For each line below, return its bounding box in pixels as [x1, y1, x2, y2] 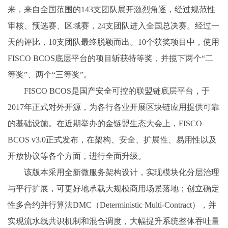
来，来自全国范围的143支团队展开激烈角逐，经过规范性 [8, 5, 215, 14]
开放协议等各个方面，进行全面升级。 [8, 152, 146, 160]
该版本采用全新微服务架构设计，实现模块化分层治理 [24, 168, 219, 177]
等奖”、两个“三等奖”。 [8, 70, 92, 79]
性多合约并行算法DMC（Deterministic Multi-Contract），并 [8, 201, 216, 209]
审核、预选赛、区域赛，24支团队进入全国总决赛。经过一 [8, 21, 219, 30]
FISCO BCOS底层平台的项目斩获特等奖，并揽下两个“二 [8, 54, 213, 63]
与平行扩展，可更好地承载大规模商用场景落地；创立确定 [8, 184, 219, 193]
